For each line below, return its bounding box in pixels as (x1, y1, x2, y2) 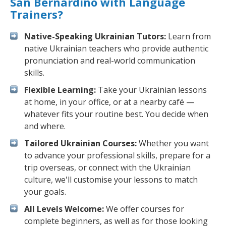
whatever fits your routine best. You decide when (24, 108, 208, 120)
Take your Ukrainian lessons (96, 84, 207, 95)
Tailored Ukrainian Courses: (24, 138, 137, 149)
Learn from (166, 31, 211, 42)
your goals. (24, 186, 66, 197)
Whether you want (137, 138, 209, 149)
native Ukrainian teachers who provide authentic (24, 43, 208, 54)
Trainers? (10, 7, 63, 22)
